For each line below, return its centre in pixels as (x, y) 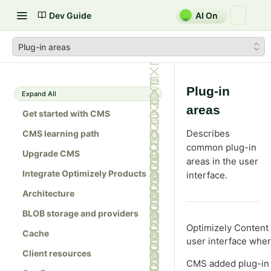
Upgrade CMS (51, 153)
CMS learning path (61, 133)
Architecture (48, 193)
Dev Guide (70, 15)
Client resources (57, 253)
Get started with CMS (66, 113)
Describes (208, 133)
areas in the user (222, 161)
